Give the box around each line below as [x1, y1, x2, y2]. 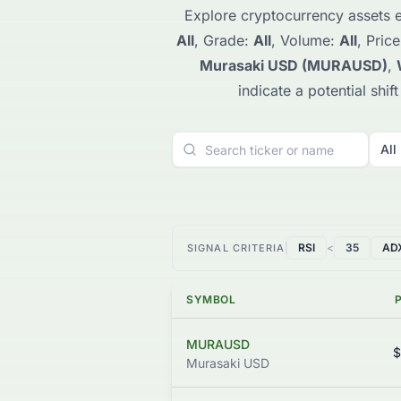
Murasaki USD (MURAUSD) [200, 56, 388, 75]
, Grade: [193, 31, 253, 50]
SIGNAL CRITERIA [187, 242, 286, 255]
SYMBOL [186, 293, 236, 307]
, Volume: [270, 31, 339, 50]
